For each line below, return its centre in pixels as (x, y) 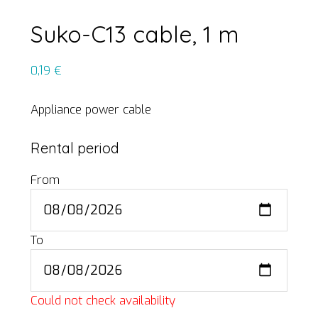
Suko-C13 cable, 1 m (135, 34)
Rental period (75, 148)
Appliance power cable (91, 109)
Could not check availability (103, 300)
